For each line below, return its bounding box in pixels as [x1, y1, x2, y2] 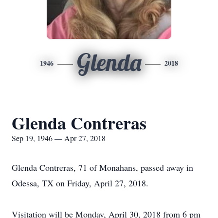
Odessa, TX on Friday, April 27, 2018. [12, 177, 148, 189]
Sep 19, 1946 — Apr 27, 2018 [12, 133, 106, 143]
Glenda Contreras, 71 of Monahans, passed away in [12, 162, 193, 173]
